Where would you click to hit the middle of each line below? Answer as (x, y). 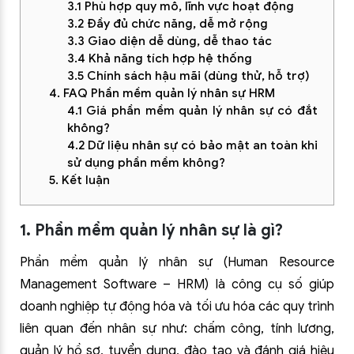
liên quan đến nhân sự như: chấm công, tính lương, (177, 329)
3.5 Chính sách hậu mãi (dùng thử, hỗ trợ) (188, 76)
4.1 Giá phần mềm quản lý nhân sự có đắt (192, 111)
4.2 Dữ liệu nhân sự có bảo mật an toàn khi (192, 145)
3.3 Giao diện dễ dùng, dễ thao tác (169, 41)
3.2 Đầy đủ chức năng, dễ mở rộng (167, 24)
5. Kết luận (79, 180)
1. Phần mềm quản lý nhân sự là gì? (151, 230)
